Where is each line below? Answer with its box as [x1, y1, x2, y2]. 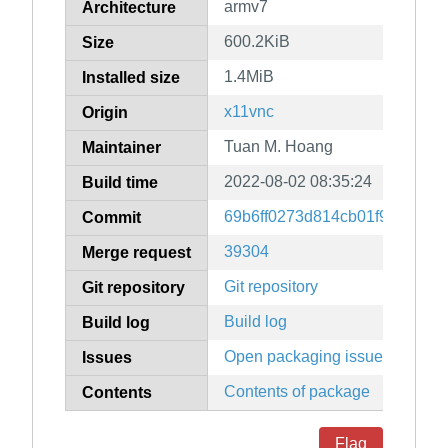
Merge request [82, 244, 191, 262]
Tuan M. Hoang [224, 138, 333, 156]
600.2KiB [224, 33, 290, 51]
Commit [82, 209, 141, 227]
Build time [82, 174, 158, 192]
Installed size [82, 69, 180, 87]
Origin [82, 104, 128, 122]
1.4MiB [224, 68, 274, 86]
